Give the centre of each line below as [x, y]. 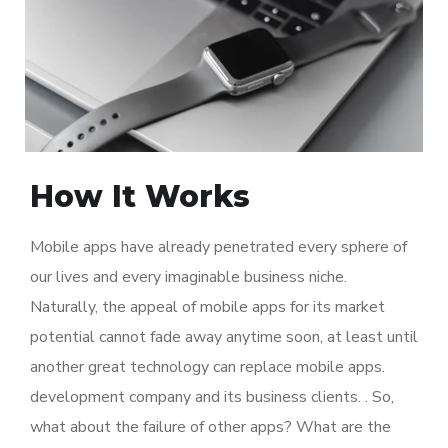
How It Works [140, 197]
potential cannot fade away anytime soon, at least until [224, 337]
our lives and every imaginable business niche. [188, 277]
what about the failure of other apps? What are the [210, 427]
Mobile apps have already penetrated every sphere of [218, 247]
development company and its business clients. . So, [212, 397]
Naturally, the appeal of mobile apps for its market [207, 307]
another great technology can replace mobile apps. [207, 367]
